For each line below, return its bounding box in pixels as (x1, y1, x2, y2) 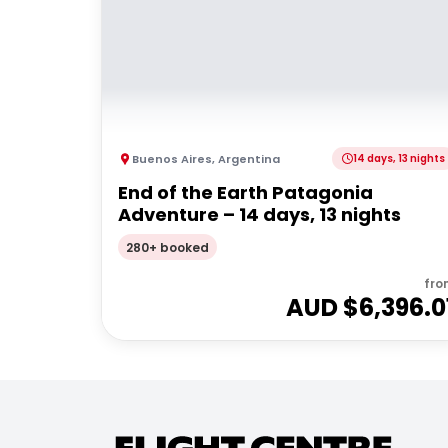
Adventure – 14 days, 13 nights (118, 202, 401, 227)
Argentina (218, 150, 280, 167)
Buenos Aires (132, 150, 212, 167)
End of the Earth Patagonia (118, 180, 373, 205)
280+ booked (126, 238, 209, 256)
